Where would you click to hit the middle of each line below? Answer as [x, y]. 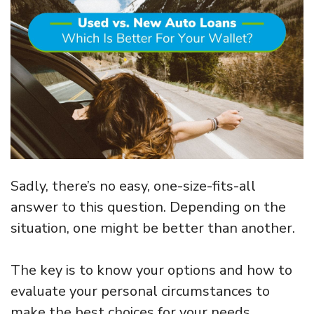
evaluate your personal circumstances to [140, 291]
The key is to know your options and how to [151, 270]
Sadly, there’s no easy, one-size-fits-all [133, 186]
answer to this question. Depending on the [148, 207]
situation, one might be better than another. [153, 228]
